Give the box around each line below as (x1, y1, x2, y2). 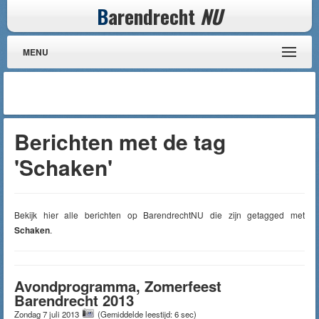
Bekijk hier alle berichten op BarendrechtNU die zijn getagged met (14, 209, 305, 221)
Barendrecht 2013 (14, 290, 134, 310)
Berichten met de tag (14, 126, 226, 157)
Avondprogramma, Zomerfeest (14, 276, 221, 296)
